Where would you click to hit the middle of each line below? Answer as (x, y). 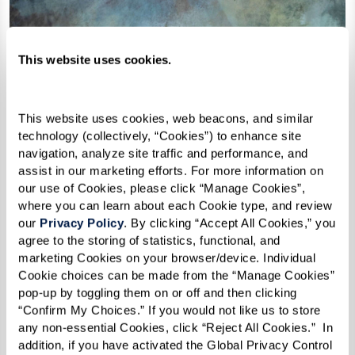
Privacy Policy (82, 223)
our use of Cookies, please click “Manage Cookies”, (162, 188)
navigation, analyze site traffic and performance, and (163, 153)
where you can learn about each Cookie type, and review (175, 205)
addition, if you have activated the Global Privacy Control (175, 345)
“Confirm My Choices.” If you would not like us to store (170, 310)
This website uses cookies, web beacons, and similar (166, 118)
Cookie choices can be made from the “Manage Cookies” (176, 275)
